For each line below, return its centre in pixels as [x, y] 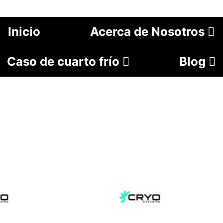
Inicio [24, 32]
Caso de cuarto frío [63, 61]
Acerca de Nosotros [147, 32]
